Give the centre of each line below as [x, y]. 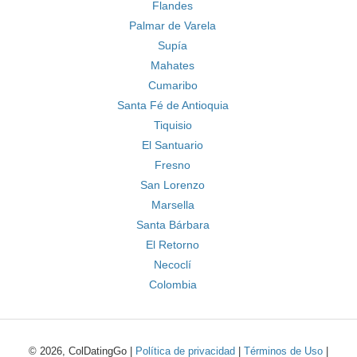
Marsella [173, 205]
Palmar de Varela [173, 25]
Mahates [173, 65]
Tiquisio [173, 125]
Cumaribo [173, 85]
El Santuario [173, 145]
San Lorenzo [173, 185]
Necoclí [173, 265]
